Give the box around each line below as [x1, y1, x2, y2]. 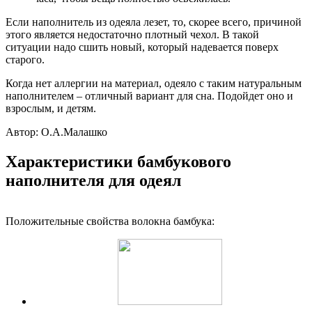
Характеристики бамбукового [6, 153, 231, 171]
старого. [6, 54, 45, 66]
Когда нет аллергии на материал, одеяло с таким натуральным [6, 77, 302, 90]
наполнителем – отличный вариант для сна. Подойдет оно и [6, 90, 293, 102]
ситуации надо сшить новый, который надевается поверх [6, 41, 279, 54]
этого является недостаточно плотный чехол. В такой [6, 29, 259, 41]
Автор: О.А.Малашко [6, 126, 107, 139]
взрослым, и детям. [6, 102, 96, 115]
